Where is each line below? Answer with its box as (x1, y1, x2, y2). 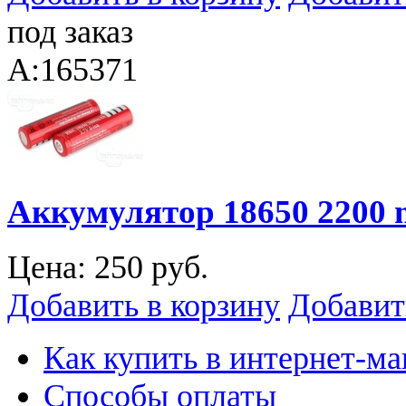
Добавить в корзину (7, 286, 280, 324)
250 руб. (94, 248, 208, 285)
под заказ (7, 14, 133, 51)
